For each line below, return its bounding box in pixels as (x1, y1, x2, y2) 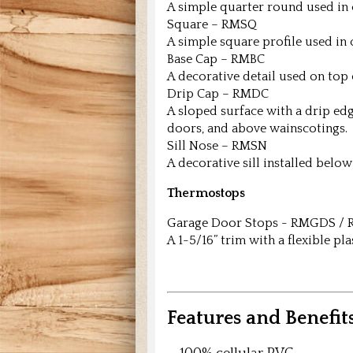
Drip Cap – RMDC (167, 87, 269, 102)
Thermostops (167, 186, 245, 201)
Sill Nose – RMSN (167, 139, 267, 154)
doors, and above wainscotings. (167, 121, 347, 136)
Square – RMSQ (167, 17, 257, 32)
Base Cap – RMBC (167, 52, 265, 67)
